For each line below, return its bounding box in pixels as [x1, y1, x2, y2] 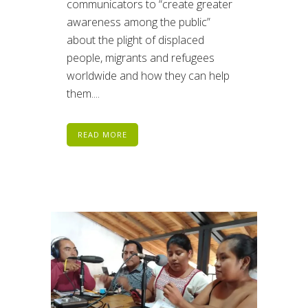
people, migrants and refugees [67, 50, 214, 66]
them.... [67, 86, 100, 102]
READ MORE [78, 129, 127, 140]
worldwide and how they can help [67, 68, 230, 84]
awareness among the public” [67, 14, 210, 30]
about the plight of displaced [67, 32, 204, 48]
